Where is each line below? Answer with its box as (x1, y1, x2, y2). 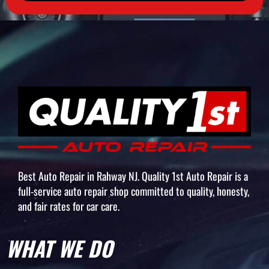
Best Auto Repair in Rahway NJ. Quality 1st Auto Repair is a (18, 168, 248, 184)
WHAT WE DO (6, 232, 113, 264)
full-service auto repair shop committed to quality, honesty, (18, 183, 249, 199)
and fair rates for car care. (18, 198, 119, 214)
